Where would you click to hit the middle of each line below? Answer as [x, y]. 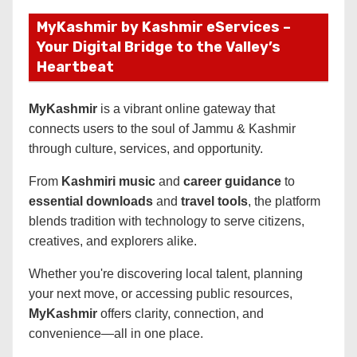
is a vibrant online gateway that [186, 109]
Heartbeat [75, 67]
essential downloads [91, 201]
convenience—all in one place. [116, 333]
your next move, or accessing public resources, [161, 294]
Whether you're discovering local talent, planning [166, 274]
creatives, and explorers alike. [113, 241]
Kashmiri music [108, 181]
